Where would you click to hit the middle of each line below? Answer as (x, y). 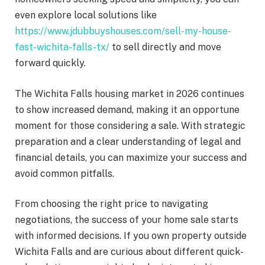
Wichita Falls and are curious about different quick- (129, 252)
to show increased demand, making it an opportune (127, 109)
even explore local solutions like (86, 15)
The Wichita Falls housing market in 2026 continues (130, 93)
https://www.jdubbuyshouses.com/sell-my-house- (123, 31)
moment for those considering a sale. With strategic (130, 125)
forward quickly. (50, 63)
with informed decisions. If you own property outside (131, 236)
